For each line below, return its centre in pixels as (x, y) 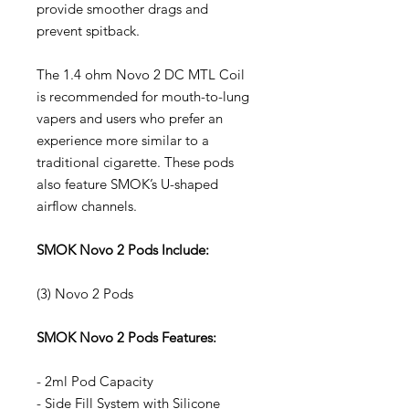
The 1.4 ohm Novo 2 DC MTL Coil (141, 74)
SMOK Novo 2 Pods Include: (123, 249)
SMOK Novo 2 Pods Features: (126, 337)
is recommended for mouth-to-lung (143, 96)
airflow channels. (87, 205)
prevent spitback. (88, 30)
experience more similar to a (123, 140)
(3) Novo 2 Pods (85, 293)
